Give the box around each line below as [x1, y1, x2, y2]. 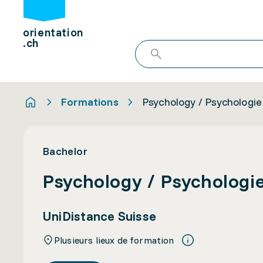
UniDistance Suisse [42, 208, 156, 224]
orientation [23, 25, 83, 40]
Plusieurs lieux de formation [54, 234, 174, 246]
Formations [61, 95, 119, 109]
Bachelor [42, 144, 87, 158]
